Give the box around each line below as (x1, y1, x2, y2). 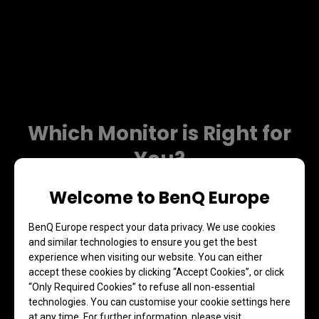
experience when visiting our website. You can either (28, 251, 263, 263)
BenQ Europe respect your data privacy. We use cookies (28, 221, 276, 233)
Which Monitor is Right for (28, 120, 291, 148)
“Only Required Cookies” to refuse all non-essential (28, 281, 255, 293)
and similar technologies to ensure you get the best (28, 236, 257, 248)
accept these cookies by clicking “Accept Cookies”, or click (28, 266, 284, 278)
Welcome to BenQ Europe (49, 185, 270, 209)
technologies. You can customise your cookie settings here (28, 296, 291, 308)
